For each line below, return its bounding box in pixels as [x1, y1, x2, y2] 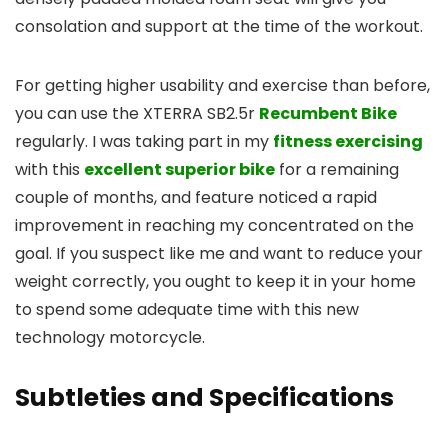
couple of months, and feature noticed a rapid [15, 186, 377, 210]
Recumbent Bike [259, 102, 397, 126]
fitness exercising [273, 130, 423, 154]
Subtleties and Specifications [15, 380, 394, 416]
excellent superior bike [84, 158, 275, 182]
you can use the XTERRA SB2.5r [15, 102, 259, 126]
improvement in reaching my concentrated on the [15, 214, 414, 238]
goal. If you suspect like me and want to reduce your [15, 242, 423, 266]
